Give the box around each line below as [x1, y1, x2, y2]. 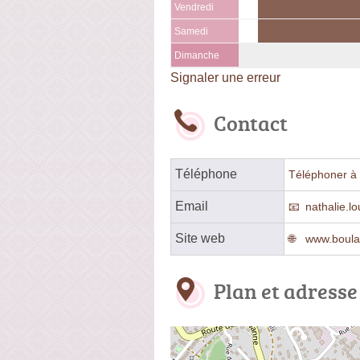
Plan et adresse [214, 276, 358, 305]
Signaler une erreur [170, 70, 280, 84]
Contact [214, 108, 288, 137]
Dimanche [174, 50, 219, 60]
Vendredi [174, 2, 214, 12]
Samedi [174, 26, 208, 36]
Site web [175, 231, 225, 245]
